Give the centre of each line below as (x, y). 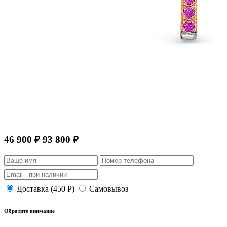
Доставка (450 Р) (46, 188)
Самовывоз (109, 188)
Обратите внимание (29, 211)
